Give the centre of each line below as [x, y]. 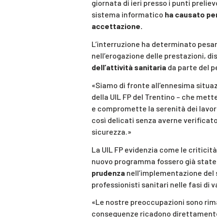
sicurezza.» [111, 131]
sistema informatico [128, 15]
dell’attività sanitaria [129, 67]
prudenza [108, 172]
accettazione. [117, 26]
